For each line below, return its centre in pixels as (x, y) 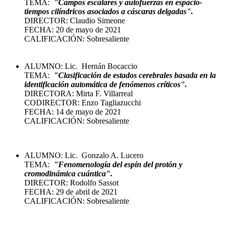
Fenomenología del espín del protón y (120, 164)
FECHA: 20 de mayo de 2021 (73, 29)
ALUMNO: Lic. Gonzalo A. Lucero (84, 155)
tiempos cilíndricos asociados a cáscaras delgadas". (109, 11)
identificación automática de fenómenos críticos (102, 84)
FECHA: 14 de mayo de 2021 (73, 111)
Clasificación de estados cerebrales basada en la (137, 75)
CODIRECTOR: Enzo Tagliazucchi (83, 102)
